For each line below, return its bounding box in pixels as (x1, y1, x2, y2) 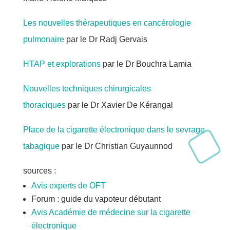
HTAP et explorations (23, 60, 101, 68)
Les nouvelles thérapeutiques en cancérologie (23, 18, 191, 27)
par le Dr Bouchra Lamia (100, 60, 191, 68)
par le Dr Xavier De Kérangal (65, 101, 173, 109)
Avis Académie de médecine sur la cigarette (31, 208, 190, 217)
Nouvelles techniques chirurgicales (23, 84, 151, 93)
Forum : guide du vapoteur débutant (31, 195, 161, 203)
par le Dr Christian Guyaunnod (59, 142, 172, 150)
